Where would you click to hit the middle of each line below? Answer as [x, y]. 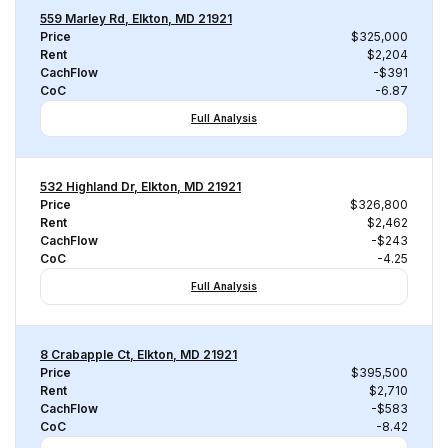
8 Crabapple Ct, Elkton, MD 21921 [138, 354]
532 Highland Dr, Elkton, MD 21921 [140, 186]
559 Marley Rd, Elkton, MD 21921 [136, 18]
